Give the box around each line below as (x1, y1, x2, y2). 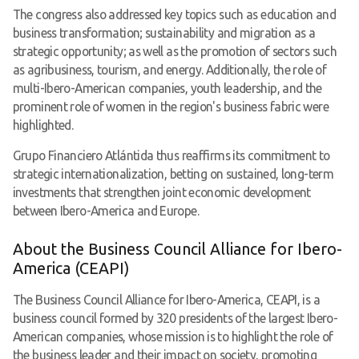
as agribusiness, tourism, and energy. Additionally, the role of (12, 62, 327, 77)
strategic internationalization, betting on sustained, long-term (12, 167, 334, 182)
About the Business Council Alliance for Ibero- (12, 240, 342, 258)
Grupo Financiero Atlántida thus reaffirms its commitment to (12, 148, 330, 163)
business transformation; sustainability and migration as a (12, 25, 316, 40)
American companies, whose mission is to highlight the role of (12, 329, 333, 344)
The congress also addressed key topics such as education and (12, 6, 336, 22)
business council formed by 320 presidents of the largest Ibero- (12, 310, 338, 325)
